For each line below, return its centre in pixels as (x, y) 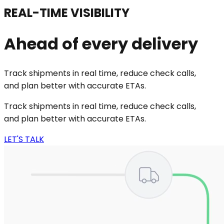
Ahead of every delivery (101, 44)
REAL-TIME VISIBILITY (67, 12)
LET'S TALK (24, 139)
